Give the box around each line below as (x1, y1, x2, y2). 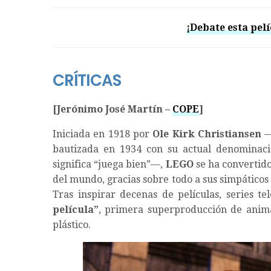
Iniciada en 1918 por (53, 128, 153, 140)
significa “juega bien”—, (53, 158, 166, 171)
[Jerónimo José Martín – (53, 103, 172, 116)
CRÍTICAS (53, 70, 121, 92)
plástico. (53, 219, 91, 231)
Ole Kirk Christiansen (152, 128, 261, 140)
